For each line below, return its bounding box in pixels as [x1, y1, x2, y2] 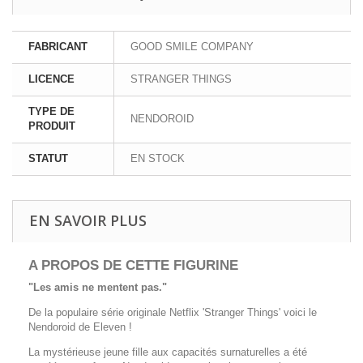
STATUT [28, 152, 68, 164]
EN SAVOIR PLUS [29, 210, 147, 230]
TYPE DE [28, 105, 75, 117]
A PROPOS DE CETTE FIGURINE [28, 257, 238, 273]
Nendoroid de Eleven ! [28, 320, 132, 333]
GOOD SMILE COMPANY [130, 40, 254, 53]
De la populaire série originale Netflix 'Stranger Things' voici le [28, 305, 317, 318]
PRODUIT [28, 119, 75, 132]
